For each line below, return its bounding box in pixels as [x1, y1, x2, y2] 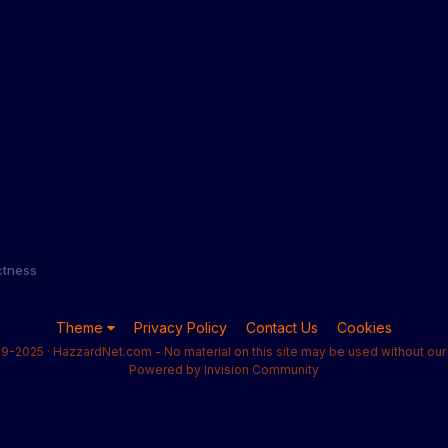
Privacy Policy [134, 318, 227, 336]
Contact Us [246, 318, 318, 336]
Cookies [337, 318, 392, 336]
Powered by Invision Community [129, 361, 319, 377]
